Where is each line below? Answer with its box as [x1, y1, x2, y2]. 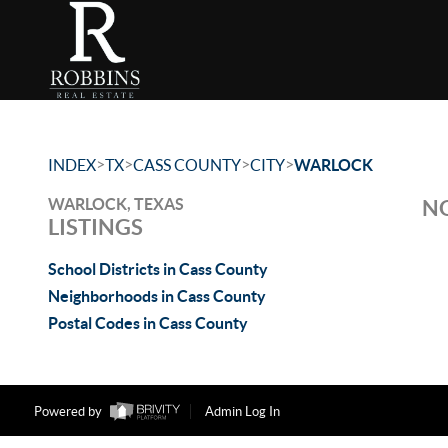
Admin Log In [204, 404, 280, 420]
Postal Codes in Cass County [48, 314, 248, 332]
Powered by [33, 404, 105, 420]
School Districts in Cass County [48, 260, 268, 278]
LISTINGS [48, 214, 143, 239]
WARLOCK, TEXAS [48, 195, 184, 213]
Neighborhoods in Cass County [48, 287, 266, 305]
